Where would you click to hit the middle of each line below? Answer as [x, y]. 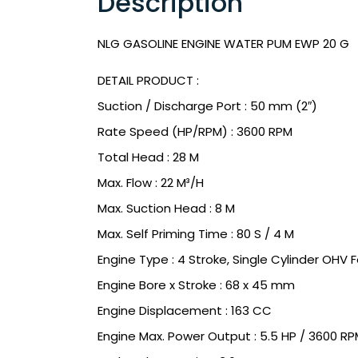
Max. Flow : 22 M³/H [151, 182]
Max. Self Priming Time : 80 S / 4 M [196, 233]
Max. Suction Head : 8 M [166, 208]
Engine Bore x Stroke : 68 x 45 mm [196, 284]
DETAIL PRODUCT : [148, 80]
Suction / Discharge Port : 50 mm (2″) [207, 105]
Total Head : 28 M [148, 157]
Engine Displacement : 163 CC [185, 310]
